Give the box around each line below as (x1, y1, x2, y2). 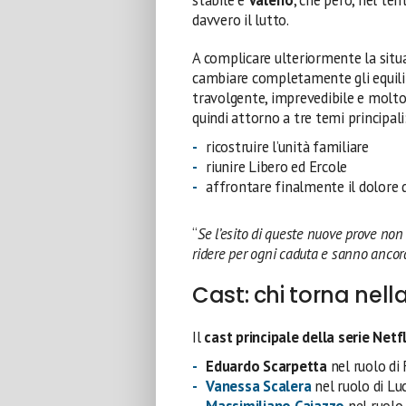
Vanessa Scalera (206, 375, 312, 396)
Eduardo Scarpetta (206, 355, 327, 376)
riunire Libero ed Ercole (206, 156, 348, 177)
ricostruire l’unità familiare (206, 136, 369, 157)
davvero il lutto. (192, 9, 289, 30)
